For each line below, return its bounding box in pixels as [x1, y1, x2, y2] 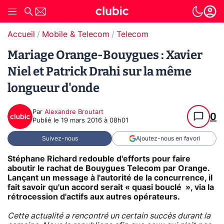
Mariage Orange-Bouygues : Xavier [7, 48, 202, 62]
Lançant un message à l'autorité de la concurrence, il [7, 173, 212, 182]
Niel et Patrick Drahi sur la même [7, 64, 191, 78]
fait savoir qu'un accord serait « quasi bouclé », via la [7, 183, 214, 191]
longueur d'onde [7, 81, 99, 95]
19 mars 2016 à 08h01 [61, 117, 128, 124]
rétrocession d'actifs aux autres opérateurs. [7, 192, 180, 201]
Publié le [32, 117, 61, 124]
